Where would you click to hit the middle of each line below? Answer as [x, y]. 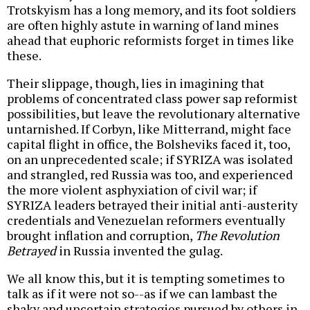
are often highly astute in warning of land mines [143, 25]
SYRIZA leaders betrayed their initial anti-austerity [152, 205]
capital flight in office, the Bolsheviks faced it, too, [148, 144]
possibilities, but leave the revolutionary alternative [154, 114]
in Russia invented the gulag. [139, 251]
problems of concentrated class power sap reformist [152, 99]
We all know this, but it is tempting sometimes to [146, 279]
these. [24, 56]
